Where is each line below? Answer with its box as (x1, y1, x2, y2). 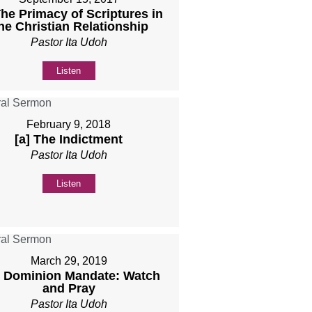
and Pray (42, 281, 95, 295)
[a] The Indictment (15, 132, 123, 146)
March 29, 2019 (30, 254, 107, 267)
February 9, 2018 (26, 118, 111, 130)
